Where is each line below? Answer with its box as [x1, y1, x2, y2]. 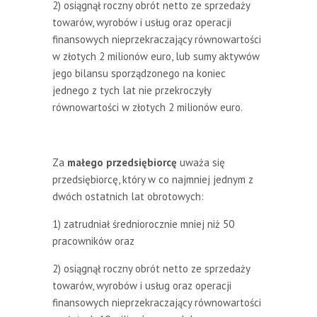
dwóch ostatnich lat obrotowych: [52, 189, 204, 203]
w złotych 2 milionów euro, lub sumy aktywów [52, 49, 260, 63]
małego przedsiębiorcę [67, 155, 177, 169]
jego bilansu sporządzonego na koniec [52, 66, 226, 80]
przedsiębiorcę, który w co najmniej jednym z [52, 172, 253, 186]
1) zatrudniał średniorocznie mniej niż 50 [52, 217, 234, 231]
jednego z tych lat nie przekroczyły [52, 83, 211, 97]
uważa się [177, 155, 225, 169]
